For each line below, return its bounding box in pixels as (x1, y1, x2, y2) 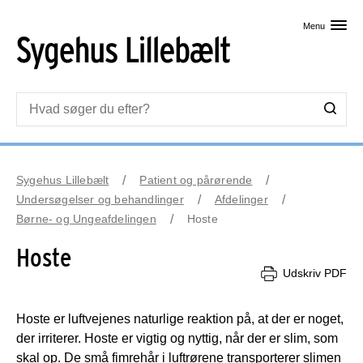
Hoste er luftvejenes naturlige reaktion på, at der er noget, (16, 311, 344, 326)
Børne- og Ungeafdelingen (16, 211, 156, 225)
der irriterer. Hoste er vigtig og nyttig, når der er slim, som (16, 331, 338, 345)
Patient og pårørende (139, 173, 253, 186)
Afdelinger (214, 192, 268, 206)
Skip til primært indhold (115, 9, 248, 23)
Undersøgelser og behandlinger (16, 192, 184, 206)
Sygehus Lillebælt (16, 173, 109, 186)
